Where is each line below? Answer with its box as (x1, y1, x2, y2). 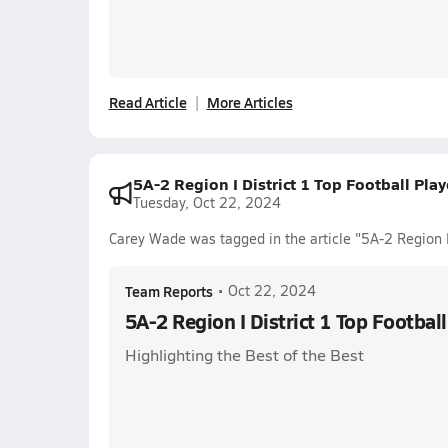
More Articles (206, 92, 293, 112)
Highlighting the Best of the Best (124, 344, 364, 365)
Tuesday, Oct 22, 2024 (132, 193, 281, 212)
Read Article (108, 92, 187, 112)
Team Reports (124, 281, 213, 301)
